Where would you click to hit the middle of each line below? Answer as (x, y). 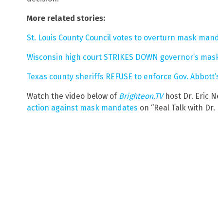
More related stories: (66, 18)
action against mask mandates (82, 108)
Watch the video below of (73, 96)
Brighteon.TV (141, 96)
